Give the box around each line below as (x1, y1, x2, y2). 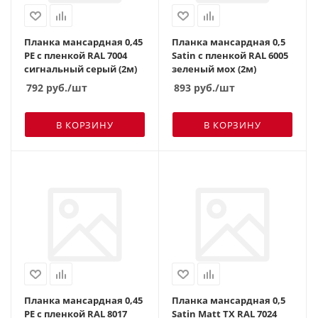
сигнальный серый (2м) (24, 62, 137, 75)
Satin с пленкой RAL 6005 (172, 48, 288, 62)
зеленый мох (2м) (172, 62, 256, 75)
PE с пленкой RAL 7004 (24, 48, 127, 62)
